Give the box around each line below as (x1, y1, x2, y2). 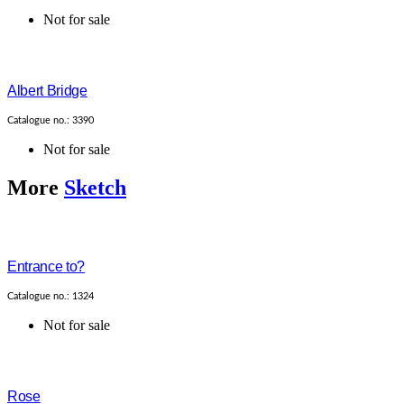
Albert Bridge (7, 83, 87, 99)
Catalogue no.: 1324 (7, 291, 94, 302)
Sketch (64, 176, 126, 200)
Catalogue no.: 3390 (7, 115, 94, 126)
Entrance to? (7, 259, 86, 275)
